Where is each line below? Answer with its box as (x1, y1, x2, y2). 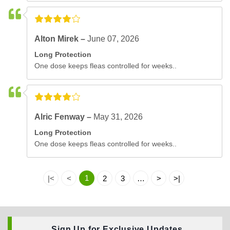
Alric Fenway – (34, 112, 94, 121)
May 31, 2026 (93, 112, 143, 121)
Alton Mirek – (34, 34, 88, 43)
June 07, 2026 (87, 34, 140, 43)
